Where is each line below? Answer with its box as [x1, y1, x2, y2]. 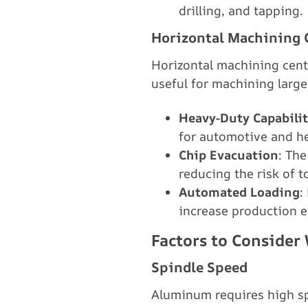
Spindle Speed [151, 258, 247, 276]
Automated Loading [179, 184, 300, 200]
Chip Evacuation [179, 146, 278, 163]
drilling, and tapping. [179, 2, 303, 19]
